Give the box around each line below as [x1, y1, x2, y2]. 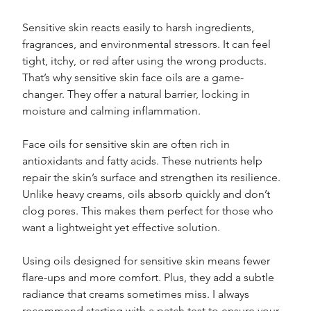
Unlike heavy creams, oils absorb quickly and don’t [22, 187, 274, 201]
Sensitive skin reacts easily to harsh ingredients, [22, 21, 258, 35]
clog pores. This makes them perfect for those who [22, 204, 277, 218]
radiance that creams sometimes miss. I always [22, 287, 253, 301]
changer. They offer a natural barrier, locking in [22, 87, 253, 101]
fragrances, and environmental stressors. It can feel [22, 37, 274, 51]
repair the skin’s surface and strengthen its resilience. [22, 171, 284, 185]
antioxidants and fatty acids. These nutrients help [22, 154, 266, 168]
